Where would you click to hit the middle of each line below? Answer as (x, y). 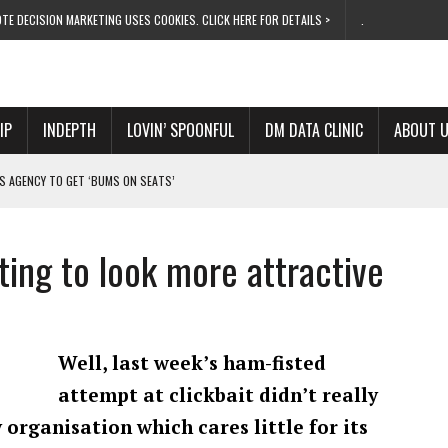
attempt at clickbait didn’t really (218, 394)
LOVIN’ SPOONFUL (180, 130)
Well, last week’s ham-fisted (192, 362)
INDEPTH (69, 130)
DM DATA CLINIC (314, 130)
